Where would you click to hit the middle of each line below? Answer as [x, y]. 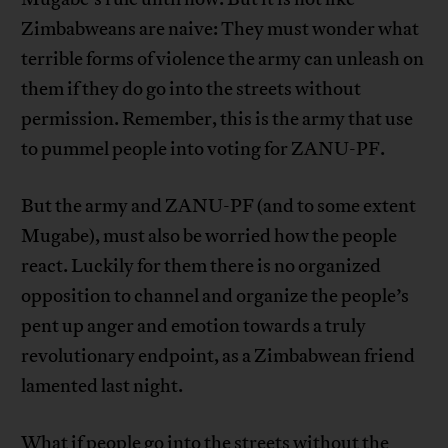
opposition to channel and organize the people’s [215, 296]
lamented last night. [102, 386]
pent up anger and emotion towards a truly [194, 326]
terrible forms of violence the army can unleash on [223, 59]
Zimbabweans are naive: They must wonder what [220, 29]
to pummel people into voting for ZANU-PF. [203, 149]
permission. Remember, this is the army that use [217, 119]
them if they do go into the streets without [191, 89]
